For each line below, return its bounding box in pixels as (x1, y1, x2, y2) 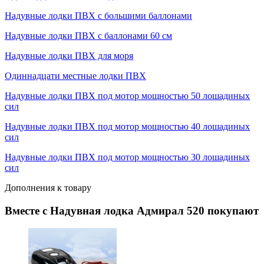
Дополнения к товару (5, 183, 91, 193)
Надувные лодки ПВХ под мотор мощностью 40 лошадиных (5, 121, 250, 132)
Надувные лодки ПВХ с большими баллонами (5, 11, 192, 21)
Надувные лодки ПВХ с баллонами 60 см (5, 31, 172, 41)
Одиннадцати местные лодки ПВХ (5, 71, 146, 81)
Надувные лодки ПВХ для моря (5, 51, 133, 61)
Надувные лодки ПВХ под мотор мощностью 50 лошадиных (5, 91, 250, 101)
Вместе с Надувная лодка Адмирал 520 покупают (5, 204, 259, 217)
